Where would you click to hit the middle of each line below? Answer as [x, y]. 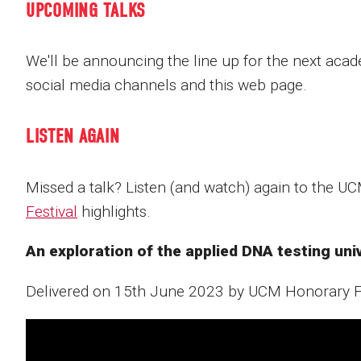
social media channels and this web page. [168, 85]
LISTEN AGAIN [73, 137]
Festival [52, 212]
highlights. [116, 212]
